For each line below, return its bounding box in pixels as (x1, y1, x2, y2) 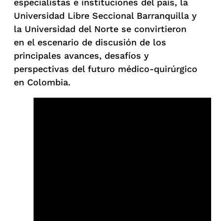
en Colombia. (14, 76, 71, 87)
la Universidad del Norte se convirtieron (14, 23, 186, 34)
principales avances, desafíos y (14, 50, 149, 61)
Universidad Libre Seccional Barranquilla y (14, 10, 197, 21)
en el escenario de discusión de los (14, 37, 166, 47)
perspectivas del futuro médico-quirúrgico (14, 63, 197, 74)
